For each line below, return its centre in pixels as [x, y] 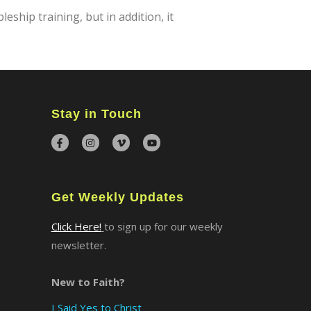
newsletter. [78, 245]
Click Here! [76, 226]
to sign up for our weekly [163, 226]
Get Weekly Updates [117, 197]
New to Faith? [88, 281]
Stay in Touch [96, 114]
